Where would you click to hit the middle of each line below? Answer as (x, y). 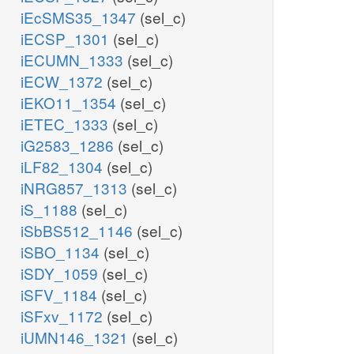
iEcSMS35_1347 (80, 17)
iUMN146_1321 (76, 337)
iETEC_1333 (66, 124)
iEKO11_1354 (70, 103)
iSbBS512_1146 (79, 231)
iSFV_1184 (61, 295)
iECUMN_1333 (74, 60)
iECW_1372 (64, 81)
